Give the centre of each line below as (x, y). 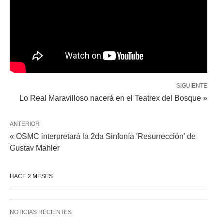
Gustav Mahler (35, 148)
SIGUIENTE (192, 85)
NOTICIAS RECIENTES (41, 212)
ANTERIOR (25, 124)
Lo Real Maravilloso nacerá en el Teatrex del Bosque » (113, 98)
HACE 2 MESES (31, 176)
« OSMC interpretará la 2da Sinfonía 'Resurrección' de (103, 136)
